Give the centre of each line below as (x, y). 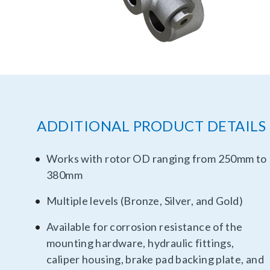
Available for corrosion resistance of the (145, 226)
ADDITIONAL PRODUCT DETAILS (152, 125)
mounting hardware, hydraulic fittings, (140, 243)
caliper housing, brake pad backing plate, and (155, 259)
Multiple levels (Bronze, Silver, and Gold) (146, 200)
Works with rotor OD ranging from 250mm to (157, 158)
